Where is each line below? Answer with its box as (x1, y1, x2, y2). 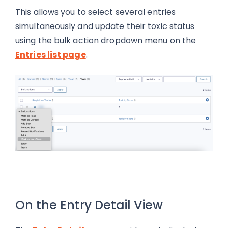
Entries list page (15, 48, 86, 61)
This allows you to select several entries (15, 6, 176, 18)
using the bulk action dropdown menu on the (15, 34, 196, 46)
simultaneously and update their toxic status (15, 20, 195, 32)
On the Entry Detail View (15, 196, 163, 214)
